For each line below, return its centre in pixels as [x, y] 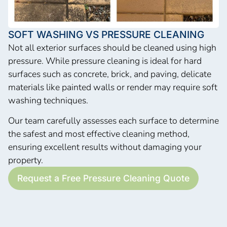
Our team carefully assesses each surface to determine [113, 121]
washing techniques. [48, 101]
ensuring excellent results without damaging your [105, 147]
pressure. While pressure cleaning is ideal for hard [105, 61]
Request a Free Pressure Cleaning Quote [103, 178]
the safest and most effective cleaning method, [99, 134]
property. [26, 160]
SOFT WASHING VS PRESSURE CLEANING [106, 35]
